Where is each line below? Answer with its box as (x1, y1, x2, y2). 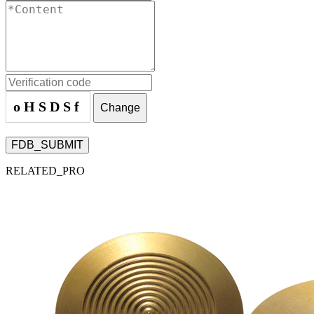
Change (100, 102, 140, 114)
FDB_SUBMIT (11, 139, 83, 151)
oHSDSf (13, 99, 83, 115)
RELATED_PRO (6, 165, 85, 177)
